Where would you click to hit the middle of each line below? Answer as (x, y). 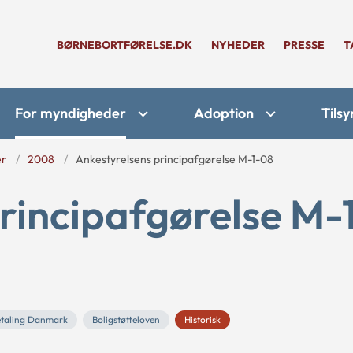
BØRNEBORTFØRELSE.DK (124, 45)
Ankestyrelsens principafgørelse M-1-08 (175, 159)
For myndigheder (71, 113)
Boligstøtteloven (126, 320)
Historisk (203, 320)
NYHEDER (238, 45)
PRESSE (304, 45)
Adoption (224, 113)
